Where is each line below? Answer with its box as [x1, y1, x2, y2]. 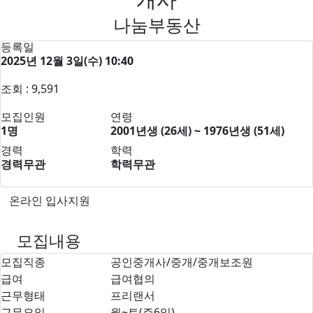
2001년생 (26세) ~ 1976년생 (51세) [110, 122, 284, 138]
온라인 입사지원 [9, 192, 90, 208]
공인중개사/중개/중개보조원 [110, 254, 253, 270]
